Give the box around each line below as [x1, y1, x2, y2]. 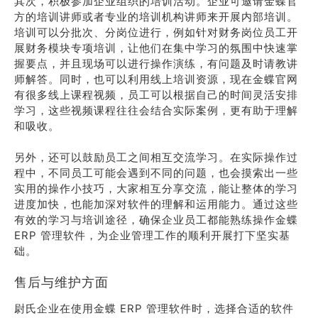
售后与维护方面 [14, 275, 109, 290]
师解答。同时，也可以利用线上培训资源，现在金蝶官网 [14, 72, 298, 86]
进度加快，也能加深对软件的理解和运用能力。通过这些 [14, 197, 298, 211]
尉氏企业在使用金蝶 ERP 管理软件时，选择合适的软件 [14, 302, 294, 315]
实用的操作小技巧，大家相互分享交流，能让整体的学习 [14, 182, 298, 195]
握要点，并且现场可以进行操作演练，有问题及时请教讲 [14, 57, 298, 70]
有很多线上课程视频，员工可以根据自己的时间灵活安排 [14, 88, 298, 102]
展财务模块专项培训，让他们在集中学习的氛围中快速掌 [14, 41, 298, 55]
